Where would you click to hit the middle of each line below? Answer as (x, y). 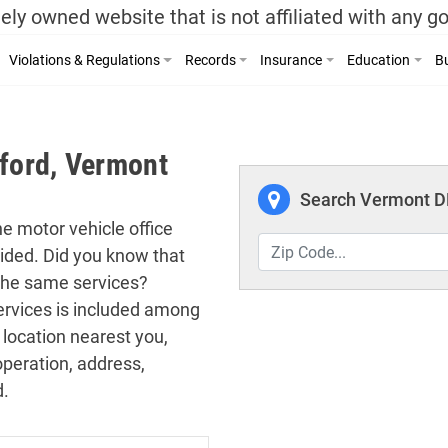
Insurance (291, 60)
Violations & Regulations (84, 60)
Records (210, 60)
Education (378, 60)
